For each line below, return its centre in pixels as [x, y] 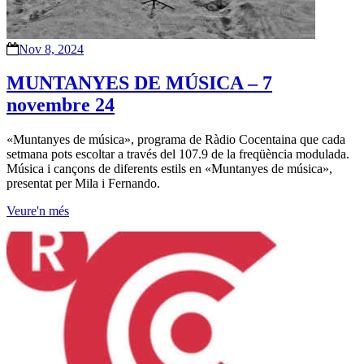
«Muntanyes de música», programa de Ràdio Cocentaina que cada [176, 140]
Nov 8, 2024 [51, 49]
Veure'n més [38, 211]
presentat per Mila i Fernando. [83, 184]
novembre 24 [61, 105]
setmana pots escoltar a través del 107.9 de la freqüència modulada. [178, 154]
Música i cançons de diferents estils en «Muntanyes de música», [169, 169]
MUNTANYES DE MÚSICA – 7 [139, 83]
